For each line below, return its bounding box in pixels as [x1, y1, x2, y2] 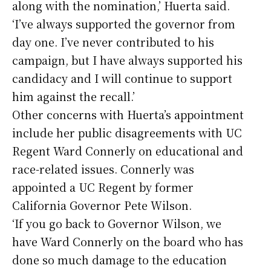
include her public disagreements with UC [12, 124, 242, 140]
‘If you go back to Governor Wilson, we [12, 215, 221, 231]
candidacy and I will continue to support [12, 70, 232, 86]
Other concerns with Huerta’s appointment [12, 106, 244, 122]
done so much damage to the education [12, 251, 227, 267]
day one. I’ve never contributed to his [12, 33, 214, 50]
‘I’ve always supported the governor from [12, 15, 235, 31]
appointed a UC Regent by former [12, 178, 194, 195]
